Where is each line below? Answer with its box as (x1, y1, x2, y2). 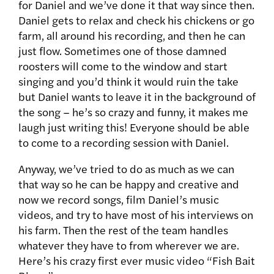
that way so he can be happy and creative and (18, 176, 239, 192)
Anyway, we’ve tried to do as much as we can (18, 161, 234, 177)
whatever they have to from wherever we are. (18, 237, 239, 253)
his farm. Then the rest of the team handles (18, 222, 228, 238)
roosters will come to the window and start (18, 58, 228, 74)
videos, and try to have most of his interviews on (18, 207, 253, 223)
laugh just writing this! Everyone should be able (18, 119, 250, 135)
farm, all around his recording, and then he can (18, 28, 245, 43)
